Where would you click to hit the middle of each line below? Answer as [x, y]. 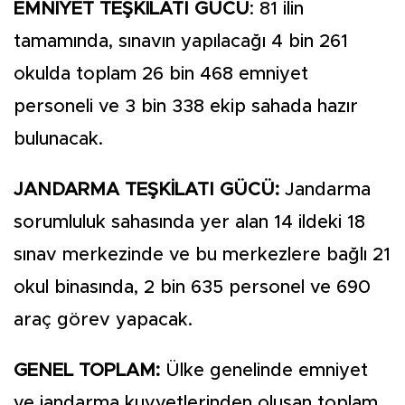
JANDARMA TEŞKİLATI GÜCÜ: [146, 190]
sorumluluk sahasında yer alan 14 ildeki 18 [189, 222]
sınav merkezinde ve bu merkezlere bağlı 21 [202, 255]
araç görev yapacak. [103, 320]
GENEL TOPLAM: [87, 371]
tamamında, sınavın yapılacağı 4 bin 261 [181, 42]
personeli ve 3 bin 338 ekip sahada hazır [186, 107]
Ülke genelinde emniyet [264, 371]
